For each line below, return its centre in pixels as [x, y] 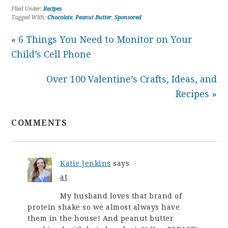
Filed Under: [27, 9]
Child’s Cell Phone [51, 54]
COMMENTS [39, 123]
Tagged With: [30, 18]
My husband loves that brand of [121, 196]
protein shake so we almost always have [104, 207]
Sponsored [128, 18]
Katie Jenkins [85, 164]
